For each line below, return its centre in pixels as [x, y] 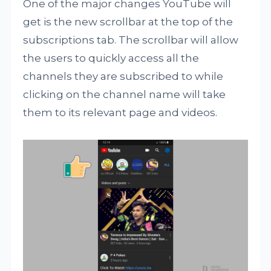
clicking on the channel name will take [125, 94]
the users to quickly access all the [111, 58]
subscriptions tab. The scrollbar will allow [131, 40]
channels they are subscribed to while [123, 76]
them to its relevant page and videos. [120, 113]
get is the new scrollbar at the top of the [128, 22]
